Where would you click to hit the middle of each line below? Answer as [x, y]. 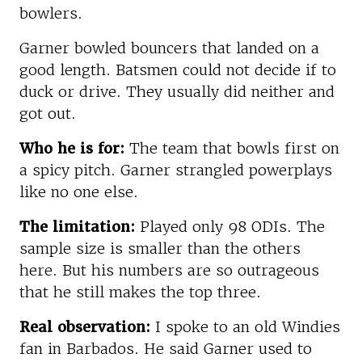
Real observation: [85, 326]
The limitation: [77, 226]
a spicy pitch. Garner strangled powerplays [176, 170]
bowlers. [51, 13]
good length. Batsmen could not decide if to [178, 69]
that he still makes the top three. [140, 292]
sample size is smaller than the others [160, 248]
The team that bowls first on [232, 148]
